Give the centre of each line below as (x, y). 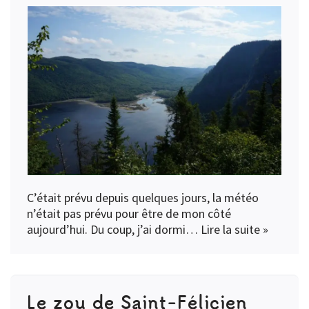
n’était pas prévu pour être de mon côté (129, 213)
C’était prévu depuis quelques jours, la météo (143, 197)
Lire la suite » (235, 229)
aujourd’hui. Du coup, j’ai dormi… (114, 229)
